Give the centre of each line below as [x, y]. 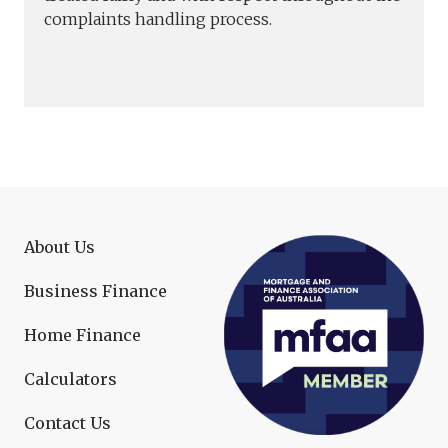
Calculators [70, 379]
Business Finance [95, 291]
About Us [59, 247]
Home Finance [82, 335]
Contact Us [67, 423]
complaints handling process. [158, 19]
